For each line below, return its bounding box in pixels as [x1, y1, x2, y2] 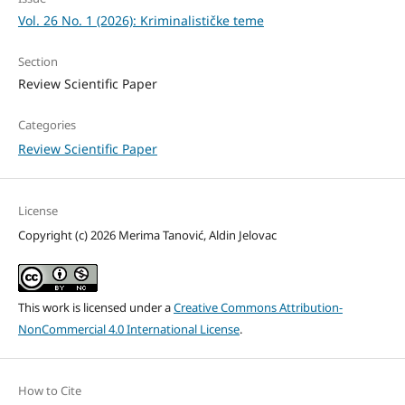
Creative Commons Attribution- [173, 299, 343, 316]
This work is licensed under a [17, 299, 174, 316]
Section [17, 53, 58, 71]
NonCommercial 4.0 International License [17, 321, 240, 338]
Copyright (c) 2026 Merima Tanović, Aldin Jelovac [17, 227, 277, 244]
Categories [17, 117, 76, 134]
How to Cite [17, 382, 81, 400]
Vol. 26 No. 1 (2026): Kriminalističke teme [17, 12, 264, 30]
